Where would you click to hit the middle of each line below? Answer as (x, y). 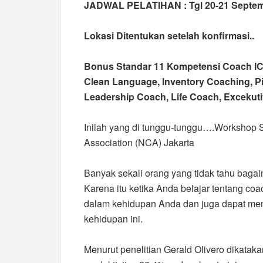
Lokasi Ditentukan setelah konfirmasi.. (169, 36)
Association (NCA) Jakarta (139, 142)
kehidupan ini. (113, 219)
